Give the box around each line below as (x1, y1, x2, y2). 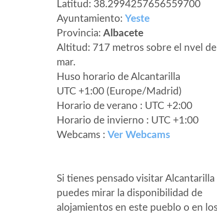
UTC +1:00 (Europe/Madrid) (57, 86, 182, 96)
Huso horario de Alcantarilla (57, 72, 180, 82)
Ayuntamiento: (57, 14, 125, 24)
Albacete (103, 28, 143, 38)
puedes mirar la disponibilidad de (57, 188, 202, 198)
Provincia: (57, 28, 103, 38)
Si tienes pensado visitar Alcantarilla (57, 173, 215, 184)
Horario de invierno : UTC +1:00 (57, 115, 199, 125)
